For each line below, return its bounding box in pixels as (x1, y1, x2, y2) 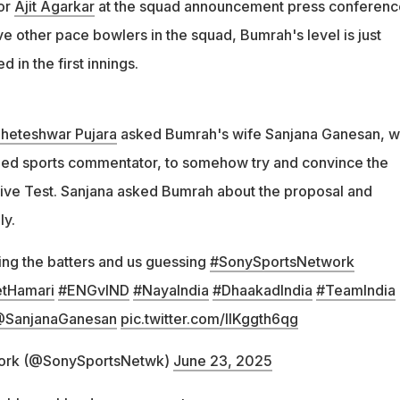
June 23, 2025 (172, 351, 272, 370)
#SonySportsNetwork (209, 252, 354, 271)
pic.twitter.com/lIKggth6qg (120, 309, 298, 328)
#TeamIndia (315, 280, 396, 299)
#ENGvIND (57, 280, 129, 299)
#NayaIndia (132, 280, 209, 299)
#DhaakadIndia (212, 280, 312, 299)
